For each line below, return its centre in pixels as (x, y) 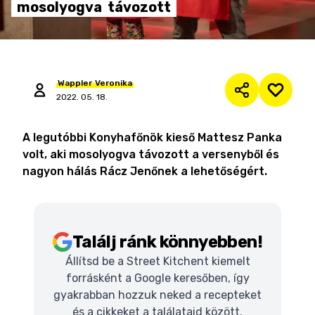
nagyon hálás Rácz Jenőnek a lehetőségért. (145, 171)
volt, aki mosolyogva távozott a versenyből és (151, 154)
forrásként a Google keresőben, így (157, 278)
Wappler (75, 83)
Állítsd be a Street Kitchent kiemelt (157, 261)
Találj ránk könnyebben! (167, 242)
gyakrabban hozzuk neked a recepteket (157, 295)
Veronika (114, 83)
